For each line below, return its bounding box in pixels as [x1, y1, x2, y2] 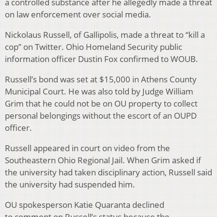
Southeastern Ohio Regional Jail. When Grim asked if [5, 155, 201, 166]
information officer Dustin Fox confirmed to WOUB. [5, 53, 198, 65]
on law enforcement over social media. [5, 9, 151, 20]
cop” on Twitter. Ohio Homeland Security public [5, 41, 182, 53]
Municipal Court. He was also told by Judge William [5, 86, 193, 97]
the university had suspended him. [5, 179, 135, 190]
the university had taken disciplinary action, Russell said [5, 167, 212, 178]
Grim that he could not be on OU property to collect [5, 98, 198, 109]
